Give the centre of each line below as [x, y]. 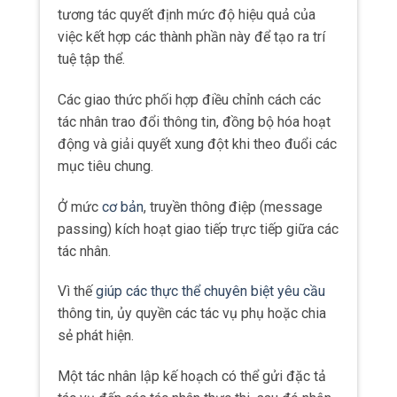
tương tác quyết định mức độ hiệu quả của [187, 14]
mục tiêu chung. [105, 166]
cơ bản [123, 206]
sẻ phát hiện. [96, 336]
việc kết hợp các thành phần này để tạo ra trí [191, 36]
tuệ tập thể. [91, 58]
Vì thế [77, 292]
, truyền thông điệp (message [233, 206]
